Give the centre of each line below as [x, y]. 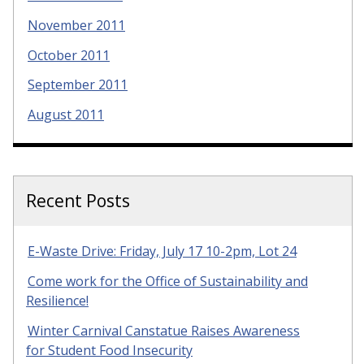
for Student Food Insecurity [109, 350]
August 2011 [66, 115]
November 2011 [76, 25]
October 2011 [69, 55]
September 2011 [78, 85]
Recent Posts [78, 201]
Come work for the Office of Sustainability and [168, 281]
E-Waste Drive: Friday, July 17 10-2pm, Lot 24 [162, 251]
